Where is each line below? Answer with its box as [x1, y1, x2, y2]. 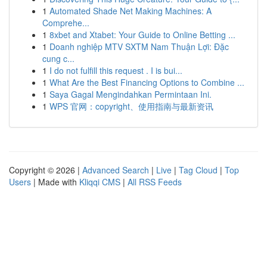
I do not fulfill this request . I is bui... [49, 64, 182, 76]
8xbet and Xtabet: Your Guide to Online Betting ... [49, 29, 235, 41]
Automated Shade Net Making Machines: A [49, 5, 212, 17]
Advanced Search [82, 164, 149, 176]
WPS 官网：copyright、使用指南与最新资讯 [49, 100, 213, 112]
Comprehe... [42, 17, 89, 29]
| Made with [31, 176, 79, 188]
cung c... [42, 52, 74, 64]
